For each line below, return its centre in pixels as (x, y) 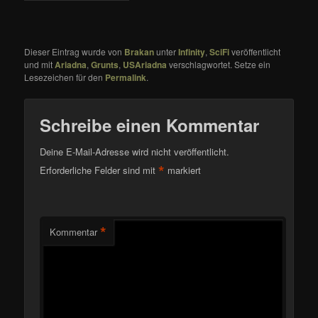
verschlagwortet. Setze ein (219, 64)
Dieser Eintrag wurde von (75, 51)
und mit (40, 64)
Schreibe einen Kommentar (150, 125)
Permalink (126, 77)
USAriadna (145, 64)
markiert (183, 170)
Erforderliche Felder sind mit (99, 170)
